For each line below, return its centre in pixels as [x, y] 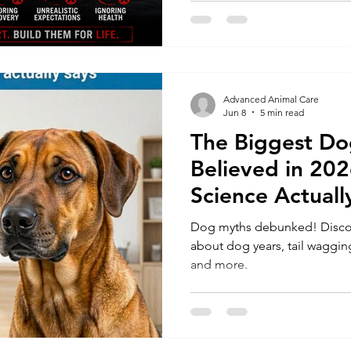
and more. [219, 264]
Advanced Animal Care [271, 99]
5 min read [282, 112]
